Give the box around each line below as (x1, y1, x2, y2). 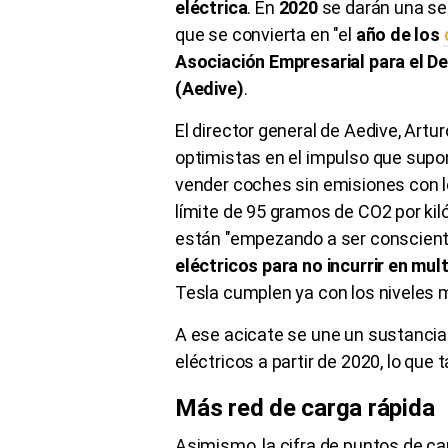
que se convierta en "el (175, 23, 352, 45)
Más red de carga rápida (175, 393, 435, 422)
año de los (351, 23, 444, 45)
